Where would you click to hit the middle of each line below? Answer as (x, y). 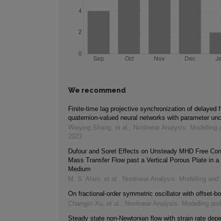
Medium (79, 169)
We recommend (97, 91)
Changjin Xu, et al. (94, 204)
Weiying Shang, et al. (99, 128)
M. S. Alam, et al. (93, 179)
